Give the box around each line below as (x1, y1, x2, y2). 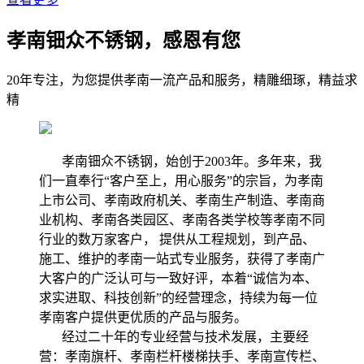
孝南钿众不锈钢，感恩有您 (6, 29, 240, 51)
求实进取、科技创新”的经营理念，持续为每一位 (39, 290, 318, 305)
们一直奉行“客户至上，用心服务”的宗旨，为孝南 (39, 173, 323, 188)
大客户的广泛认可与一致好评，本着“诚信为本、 (39, 271, 318, 285)
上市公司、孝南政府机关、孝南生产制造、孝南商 (39, 193, 325, 207)
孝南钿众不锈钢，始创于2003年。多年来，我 (39, 154, 322, 168)
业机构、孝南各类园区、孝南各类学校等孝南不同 (39, 212, 325, 227)
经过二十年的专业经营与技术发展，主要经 (39, 329, 309, 344)
